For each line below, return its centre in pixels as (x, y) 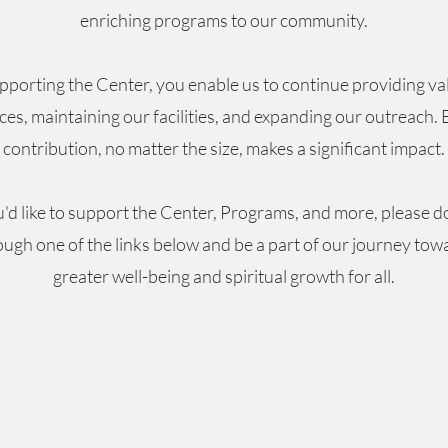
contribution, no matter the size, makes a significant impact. (224, 148)
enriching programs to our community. (224, 20)
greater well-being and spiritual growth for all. (224, 276)
